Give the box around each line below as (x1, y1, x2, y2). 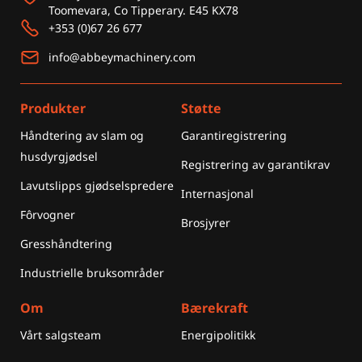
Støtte (181, 99, 221, 117)
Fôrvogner (20, 207, 75, 223)
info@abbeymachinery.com (48, 48, 196, 65)
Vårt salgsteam (20, 327, 101, 343)
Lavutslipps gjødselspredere (20, 178, 174, 194)
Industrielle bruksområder (20, 265, 164, 281)
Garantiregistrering (181, 128, 287, 144)
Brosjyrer (181, 215, 230, 231)
